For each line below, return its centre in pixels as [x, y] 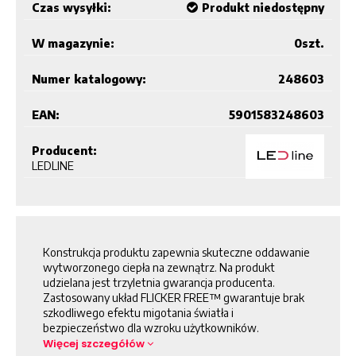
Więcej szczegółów [95, 343]
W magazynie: [73, 43]
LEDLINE [53, 165]
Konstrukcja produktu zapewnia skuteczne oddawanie [176, 252]
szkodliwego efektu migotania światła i [138, 312]
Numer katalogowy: [89, 79]
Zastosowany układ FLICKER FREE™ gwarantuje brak [174, 297]
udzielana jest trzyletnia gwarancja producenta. [159, 282]
